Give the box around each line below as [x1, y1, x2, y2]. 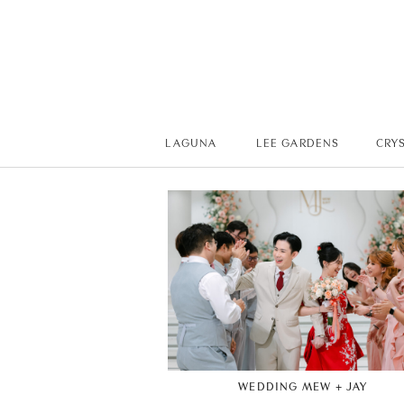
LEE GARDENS [256, 136, 340, 150]
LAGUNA [165, 136, 217, 150]
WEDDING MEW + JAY [238, 380, 368, 393]
